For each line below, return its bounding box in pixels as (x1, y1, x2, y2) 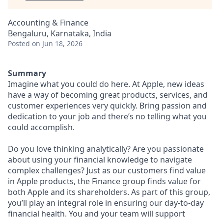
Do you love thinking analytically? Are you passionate (8, 143, 204, 154)
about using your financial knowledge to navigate (8, 154, 192, 165)
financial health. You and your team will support (8, 208, 185, 219)
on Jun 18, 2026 (32, 39, 82, 48)
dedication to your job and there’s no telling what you (8, 111, 207, 122)
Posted (8, 39, 30, 48)
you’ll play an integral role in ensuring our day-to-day (8, 197, 204, 208)
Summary (8, 68, 46, 79)
